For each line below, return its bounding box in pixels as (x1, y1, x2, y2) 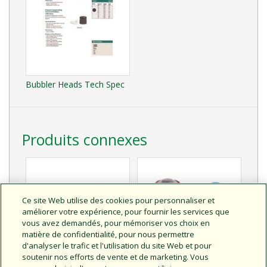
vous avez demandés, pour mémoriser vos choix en (22, 218, 210, 228)
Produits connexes (22, 129, 147, 150)
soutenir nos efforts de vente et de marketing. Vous (22, 252, 209, 262)
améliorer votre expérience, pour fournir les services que (22, 206, 230, 217)
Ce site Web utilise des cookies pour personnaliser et (22, 195, 215, 206)
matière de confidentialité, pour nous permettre (22, 229, 195, 240)
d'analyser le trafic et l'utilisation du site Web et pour (22, 240, 212, 251)
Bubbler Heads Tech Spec (26, 78, 125, 90)
